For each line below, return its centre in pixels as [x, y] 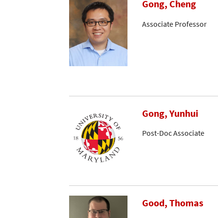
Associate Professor [174, 24]
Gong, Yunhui [170, 113]
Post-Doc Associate [173, 133]
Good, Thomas [173, 203]
